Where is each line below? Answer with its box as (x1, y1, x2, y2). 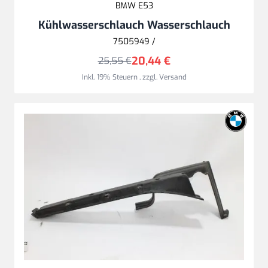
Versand (159, 72, 187, 82)
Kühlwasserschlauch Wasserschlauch (38, 17, 230, 32)
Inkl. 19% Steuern (81, 72, 139, 82)
